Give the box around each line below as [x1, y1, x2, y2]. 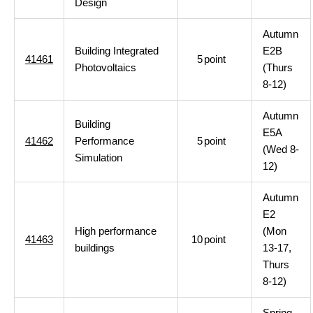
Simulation [75, 152, 122, 163]
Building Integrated [75, 45, 159, 57]
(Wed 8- [263, 143, 299, 155]
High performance [75, 225, 156, 237]
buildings [75, 242, 115, 254]
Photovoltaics [75, 61, 136, 73]
